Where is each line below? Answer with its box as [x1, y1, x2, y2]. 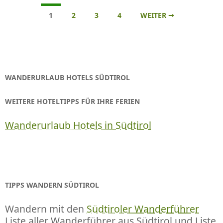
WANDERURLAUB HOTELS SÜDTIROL [5, 72, 130, 82]
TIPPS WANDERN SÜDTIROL [5, 180, 99, 190]
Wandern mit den [5, 202, 87, 216]
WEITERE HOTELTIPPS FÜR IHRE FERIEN [5, 96, 140, 106]
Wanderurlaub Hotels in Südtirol [5, 118, 151, 132]
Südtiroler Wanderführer [87, 202, 199, 216]
